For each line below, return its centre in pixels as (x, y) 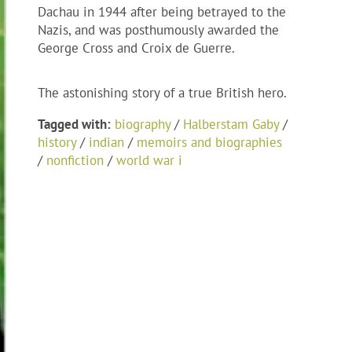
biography (143, 125)
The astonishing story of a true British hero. (162, 93)
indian (106, 143)
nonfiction (75, 161)
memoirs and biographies (209, 143)
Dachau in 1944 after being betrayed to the (162, 12)
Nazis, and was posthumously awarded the (158, 30)
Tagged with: (74, 125)
